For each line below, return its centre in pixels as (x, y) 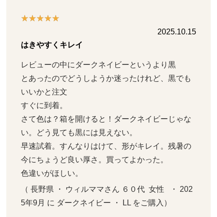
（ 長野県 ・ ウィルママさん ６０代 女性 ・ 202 (107, 189)
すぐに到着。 (44, 106)
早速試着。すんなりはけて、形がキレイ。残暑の (106, 146)
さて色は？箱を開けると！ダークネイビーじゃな (106, 119)
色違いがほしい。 (52, 173)
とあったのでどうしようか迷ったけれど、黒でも (106, 78)
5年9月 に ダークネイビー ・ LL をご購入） (96, 203)
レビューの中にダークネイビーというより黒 (99, 65)
